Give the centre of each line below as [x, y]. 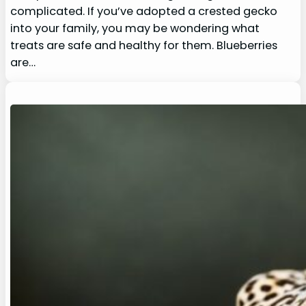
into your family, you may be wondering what [135, 29]
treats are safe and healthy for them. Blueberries [144, 46]
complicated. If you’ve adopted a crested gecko [144, 12]
